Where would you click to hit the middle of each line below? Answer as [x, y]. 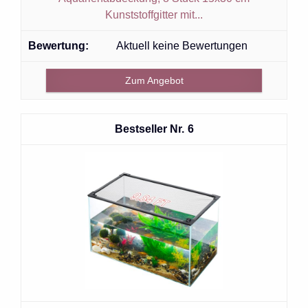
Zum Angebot [154, 80]
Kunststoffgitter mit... [154, 14]
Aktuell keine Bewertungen [182, 45]
